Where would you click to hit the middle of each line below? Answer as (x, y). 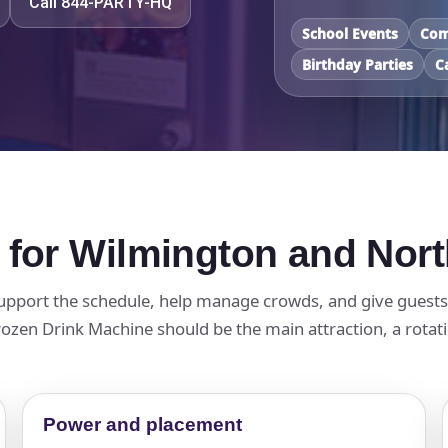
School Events (350, 33)
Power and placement (142, 424)
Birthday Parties (358, 64)
